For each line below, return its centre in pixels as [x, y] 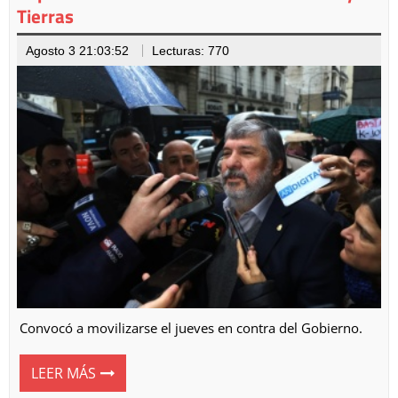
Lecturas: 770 [191, 51]
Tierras [45, 16]
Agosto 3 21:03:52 [77, 51]
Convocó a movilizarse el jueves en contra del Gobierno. [191, 328]
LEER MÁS [64, 373]
